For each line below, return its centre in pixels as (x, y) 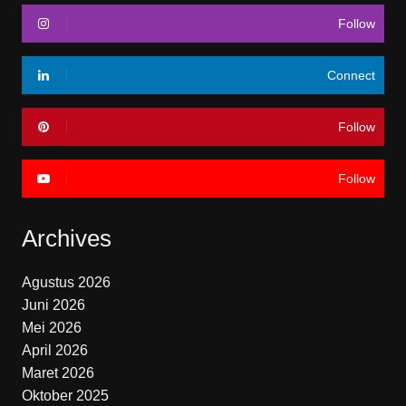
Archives (66, 238)
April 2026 (54, 350)
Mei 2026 (51, 327)
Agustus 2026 (66, 282)
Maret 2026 (58, 372)
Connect (352, 75)
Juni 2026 (53, 304)
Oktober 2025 (65, 395)
